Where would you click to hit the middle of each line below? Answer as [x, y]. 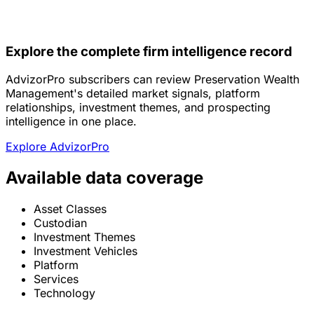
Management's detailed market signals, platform [133, 94]
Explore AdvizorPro [57, 147]
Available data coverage [104, 178]
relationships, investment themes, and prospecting [138, 108]
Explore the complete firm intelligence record [149, 51]
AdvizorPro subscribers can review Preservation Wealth [152, 80]
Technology [64, 293]
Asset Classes [70, 209]
